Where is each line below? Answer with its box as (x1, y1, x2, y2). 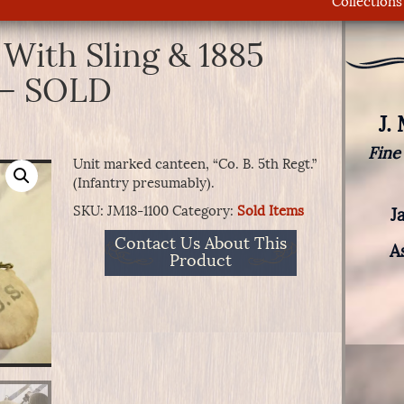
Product (169, 251, 232, 271)
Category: (171, 203, 237, 219)
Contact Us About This (114, 234, 287, 254)
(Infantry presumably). (72, 175, 215, 191)
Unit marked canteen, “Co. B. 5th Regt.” (72, 156, 317, 172)
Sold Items (236, 203, 304, 219)
